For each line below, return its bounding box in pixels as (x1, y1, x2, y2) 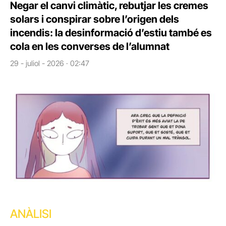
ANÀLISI (10, 206, 51, 221)
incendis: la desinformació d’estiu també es (10, 27, 212, 39)
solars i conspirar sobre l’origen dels (10, 13, 179, 26)
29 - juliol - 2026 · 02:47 (10, 59, 89, 69)
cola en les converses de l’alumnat (10, 40, 169, 53)
